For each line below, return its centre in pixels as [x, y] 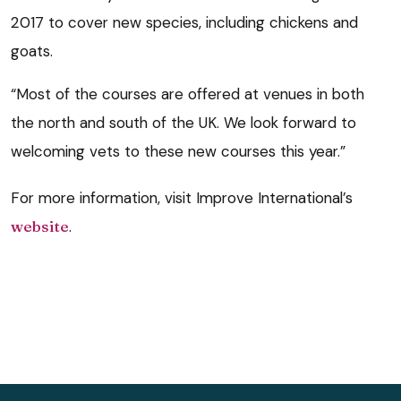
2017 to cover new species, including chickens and [184, 23]
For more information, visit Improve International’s [182, 198]
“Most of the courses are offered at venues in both [188, 94]
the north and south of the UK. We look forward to [183, 123]
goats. [32, 51]
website [40, 226]
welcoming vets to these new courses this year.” [178, 152]
